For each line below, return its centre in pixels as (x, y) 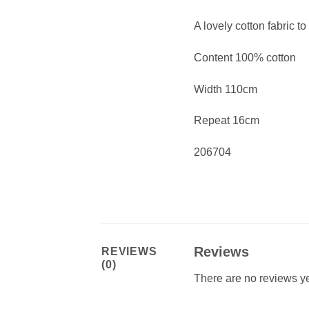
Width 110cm (225, 89)
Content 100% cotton (245, 57)
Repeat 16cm (226, 121)
